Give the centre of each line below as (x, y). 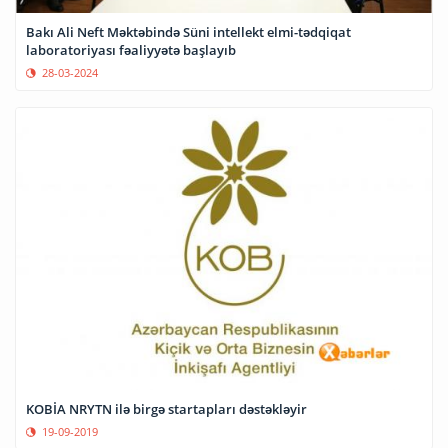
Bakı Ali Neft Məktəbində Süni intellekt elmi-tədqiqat (188, 32)
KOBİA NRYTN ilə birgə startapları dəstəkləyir (166, 409)
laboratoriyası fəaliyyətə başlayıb (131, 50)
